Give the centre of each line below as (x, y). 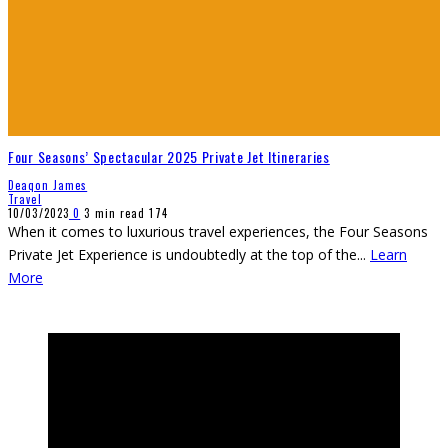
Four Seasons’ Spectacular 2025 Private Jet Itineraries (169, 157)
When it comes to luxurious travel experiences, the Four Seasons (218, 231)
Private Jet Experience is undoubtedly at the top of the (182, 254)
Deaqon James (48, 184)
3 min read (113, 212)
